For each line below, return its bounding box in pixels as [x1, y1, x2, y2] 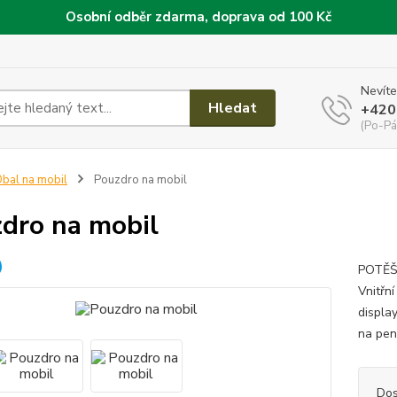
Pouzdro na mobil [90, 172, 187, 188]
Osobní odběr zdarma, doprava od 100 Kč [66, 8, 331, 26]
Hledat [208, 97, 258, 118]
